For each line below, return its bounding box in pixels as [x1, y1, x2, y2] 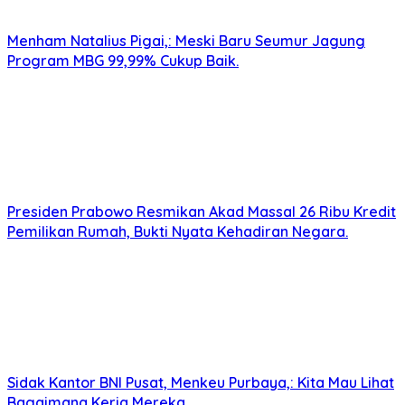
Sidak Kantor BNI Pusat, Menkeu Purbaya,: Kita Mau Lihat [7, 373, 394, 392]
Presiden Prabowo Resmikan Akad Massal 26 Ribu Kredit [7, 202, 396, 221]
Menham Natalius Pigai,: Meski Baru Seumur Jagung [7, 32, 365, 51]
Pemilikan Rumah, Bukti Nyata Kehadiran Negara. [7, 222, 348, 241]
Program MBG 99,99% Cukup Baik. [7, 52, 239, 71]
